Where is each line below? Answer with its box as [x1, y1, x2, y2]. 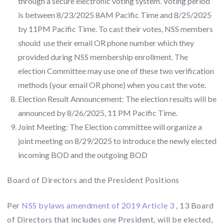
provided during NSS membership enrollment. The [18, 51, 188, 61]
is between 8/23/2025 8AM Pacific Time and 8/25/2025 [18, 9, 212, 19]
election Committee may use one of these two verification [18, 65, 214, 75]
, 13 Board [174, 200, 214, 210]
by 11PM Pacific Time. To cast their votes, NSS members [18, 23, 213, 33]
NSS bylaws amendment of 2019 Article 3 [21, 200, 174, 210]
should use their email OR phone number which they [18, 37, 194, 47]
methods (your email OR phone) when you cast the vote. [18, 79, 206, 89]
